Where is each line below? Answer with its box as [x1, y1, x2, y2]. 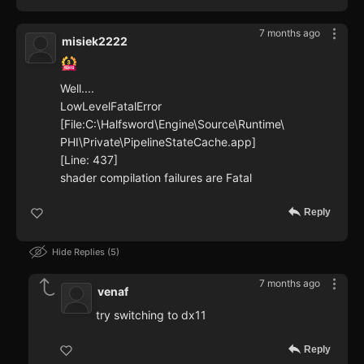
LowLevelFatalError [60, 99, 162, 114]
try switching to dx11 [96, 308, 206, 323]
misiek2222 [62, 34, 128, 49]
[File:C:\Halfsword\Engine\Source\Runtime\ [60, 117, 284, 132]
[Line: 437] [60, 153, 118, 167]
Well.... [60, 81, 94, 96]
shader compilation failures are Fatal [60, 171, 252, 185]
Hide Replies [52, 246, 107, 258]
